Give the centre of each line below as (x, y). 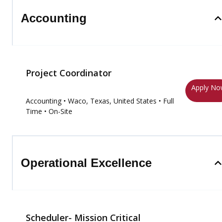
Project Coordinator (69, 73)
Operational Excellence (86, 163)
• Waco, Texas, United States (110, 101)
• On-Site (57, 111)
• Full (165, 101)
